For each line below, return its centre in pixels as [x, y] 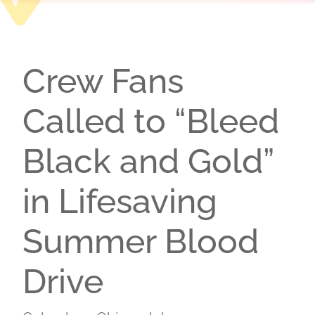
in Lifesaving [120, 201]
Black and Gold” [148, 161]
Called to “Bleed [151, 121]
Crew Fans [103, 81]
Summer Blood [141, 241]
